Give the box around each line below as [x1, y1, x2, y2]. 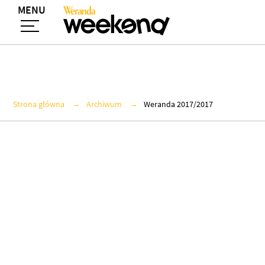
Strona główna [13, 99, 64, 110]
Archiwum [86, 99, 122, 110]
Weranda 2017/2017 [144, 99, 213, 110]
